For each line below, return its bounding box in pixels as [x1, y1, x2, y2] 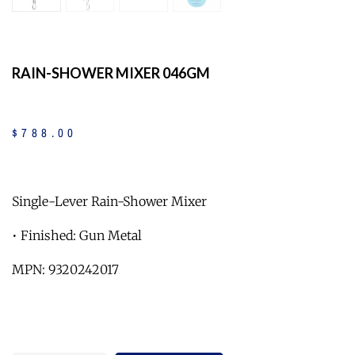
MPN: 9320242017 [12, 261, 119, 277]
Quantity [12, 333, 66, 349]
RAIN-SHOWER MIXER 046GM [12, 64, 210, 82]
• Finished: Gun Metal [12, 227, 142, 243]
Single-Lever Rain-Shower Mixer [12, 193, 207, 209]
